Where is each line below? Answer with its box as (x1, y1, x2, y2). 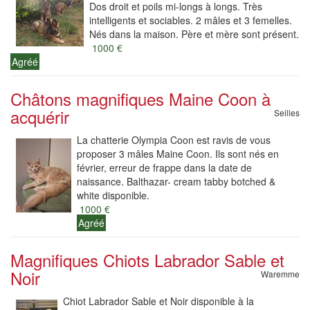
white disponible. (77, 188, 149, 202)
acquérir (10, 104, 69, 129)
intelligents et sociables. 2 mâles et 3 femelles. (89, 13, 292, 27)
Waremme (261, 268, 300, 280)
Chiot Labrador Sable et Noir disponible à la (63, 294, 254, 308)
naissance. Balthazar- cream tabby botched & (77, 174, 275, 188)
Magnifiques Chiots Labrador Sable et (10, 248, 284, 272)
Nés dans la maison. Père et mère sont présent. (89, 27, 299, 41)
